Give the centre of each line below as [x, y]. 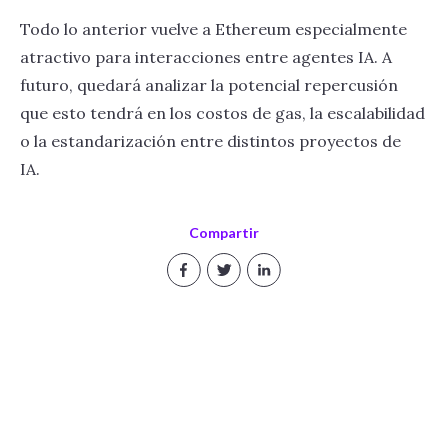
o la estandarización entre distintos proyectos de [210, 141]
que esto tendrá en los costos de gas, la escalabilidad [222, 113]
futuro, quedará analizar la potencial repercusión [209, 85]
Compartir [224, 232]
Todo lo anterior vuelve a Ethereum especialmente [213, 29]
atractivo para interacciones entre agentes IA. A [206, 57]
